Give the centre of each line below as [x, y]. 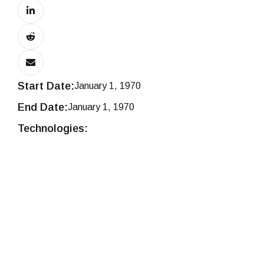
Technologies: [53, 128]
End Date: [43, 107]
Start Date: [46, 86]
